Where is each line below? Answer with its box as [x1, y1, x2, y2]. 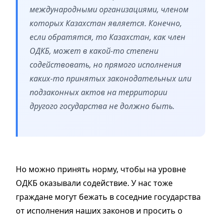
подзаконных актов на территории [30, 87, 167, 98]
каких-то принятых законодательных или [30, 73, 191, 84]
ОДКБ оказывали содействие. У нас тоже [16, 178, 173, 189]
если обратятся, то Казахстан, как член [30, 32, 185, 43]
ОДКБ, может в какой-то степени [30, 45, 158, 57]
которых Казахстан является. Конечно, [30, 18, 182, 29]
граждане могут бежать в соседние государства [16, 191, 201, 203]
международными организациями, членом [30, 4, 188, 15]
